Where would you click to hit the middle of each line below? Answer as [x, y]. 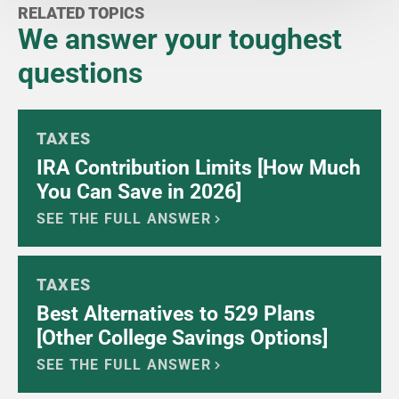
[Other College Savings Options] [182, 338]
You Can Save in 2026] [139, 192]
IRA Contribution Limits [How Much [199, 168]
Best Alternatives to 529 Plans [176, 314]
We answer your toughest [180, 40]
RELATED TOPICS [81, 13]
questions [80, 73]
